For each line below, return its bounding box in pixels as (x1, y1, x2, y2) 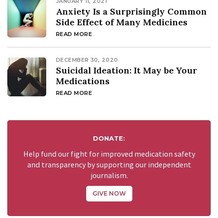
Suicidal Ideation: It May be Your (56, 65, 197, 76)
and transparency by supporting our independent (27, 160, 191, 170)
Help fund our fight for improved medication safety (23, 149, 195, 160)
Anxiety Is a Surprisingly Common (56, 6, 207, 18)
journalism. (90, 171, 128, 181)
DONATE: (93, 134, 125, 143)
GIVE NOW (92, 190, 126, 198)
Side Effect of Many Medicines (56, 17, 187, 28)
